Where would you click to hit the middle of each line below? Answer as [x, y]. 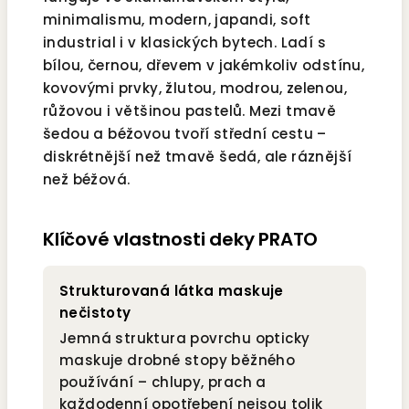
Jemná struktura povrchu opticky [185, 339]
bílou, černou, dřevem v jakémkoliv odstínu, [204, 66]
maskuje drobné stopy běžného [178, 361]
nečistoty [95, 313]
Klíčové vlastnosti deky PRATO [181, 240]
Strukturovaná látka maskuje [172, 291]
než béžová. [87, 180]
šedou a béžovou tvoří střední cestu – [185, 134]
